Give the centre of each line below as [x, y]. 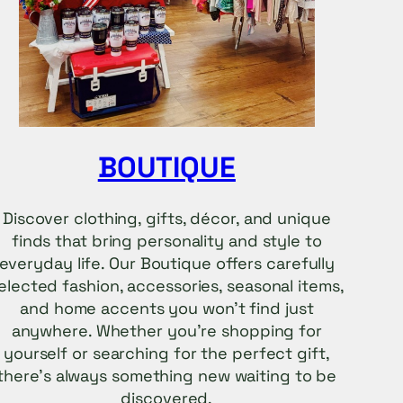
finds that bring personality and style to [166, 241]
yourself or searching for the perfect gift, [166, 354]
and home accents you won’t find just [167, 309]
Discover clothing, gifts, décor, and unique [166, 219]
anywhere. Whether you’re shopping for [166, 331]
